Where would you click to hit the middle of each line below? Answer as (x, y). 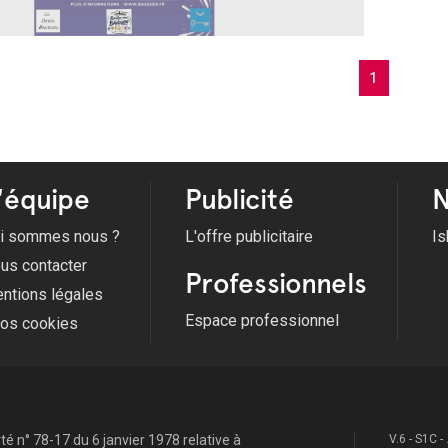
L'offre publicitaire (249, 237)
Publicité (239, 199)
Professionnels (276, 283)
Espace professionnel (262, 321)
